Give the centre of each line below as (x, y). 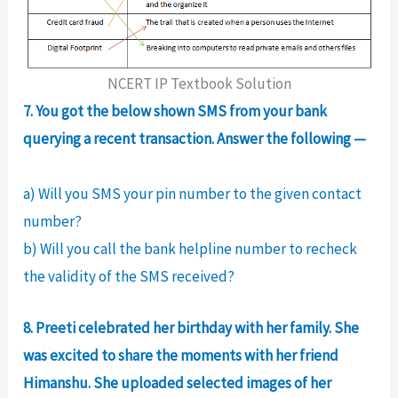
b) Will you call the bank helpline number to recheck (191, 248)
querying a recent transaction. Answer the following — (195, 138)
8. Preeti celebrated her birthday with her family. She (191, 327)
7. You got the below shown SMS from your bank (175, 111)
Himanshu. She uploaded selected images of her (178, 382)
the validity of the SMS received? (129, 276)
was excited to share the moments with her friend (181, 355)
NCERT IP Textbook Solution (199, 83)
